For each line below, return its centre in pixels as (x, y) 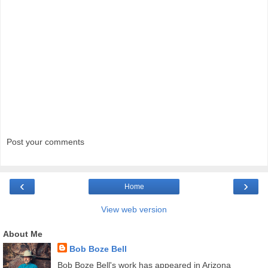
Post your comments (45, 142)
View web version (134, 209)
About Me (23, 234)
